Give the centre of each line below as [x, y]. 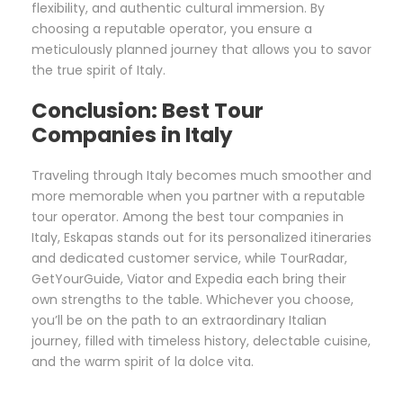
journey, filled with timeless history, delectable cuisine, [201, 341]
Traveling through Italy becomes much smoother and [201, 176]
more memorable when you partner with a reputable [198, 197]
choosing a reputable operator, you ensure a [172, 29]
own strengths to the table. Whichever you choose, [193, 300]
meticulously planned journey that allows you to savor [201, 50]
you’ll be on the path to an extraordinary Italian [179, 321]
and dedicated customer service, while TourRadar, [189, 259]
